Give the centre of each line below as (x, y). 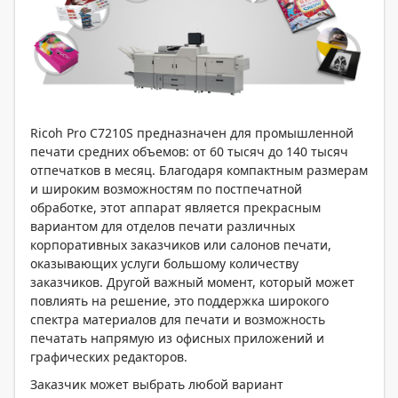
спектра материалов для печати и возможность (178, 319)
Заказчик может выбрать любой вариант (157, 384)
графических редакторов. (109, 356)
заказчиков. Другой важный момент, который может (192, 282)
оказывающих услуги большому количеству (164, 263)
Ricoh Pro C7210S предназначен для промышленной (192, 132)
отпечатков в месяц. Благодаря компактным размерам (199, 170)
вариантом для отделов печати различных (163, 226)
